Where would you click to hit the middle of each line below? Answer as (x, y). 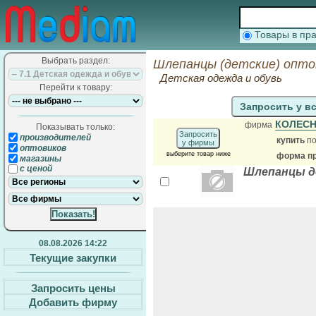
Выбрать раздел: (75, 61)
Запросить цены (73, 288)
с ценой (35, 169)
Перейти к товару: (75, 87)
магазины (39, 158)
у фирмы (198, 142)
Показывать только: (75, 127)
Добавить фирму (73, 302)
